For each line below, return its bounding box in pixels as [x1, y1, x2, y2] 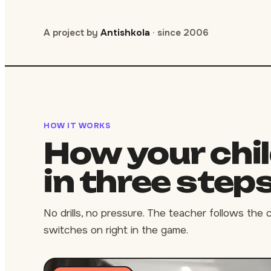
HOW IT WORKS [44, 120, 111, 131]
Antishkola [100, 27, 150, 39]
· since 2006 [150, 27, 209, 39]
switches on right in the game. [44, 223, 188, 237]
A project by [44, 27, 100, 39]
